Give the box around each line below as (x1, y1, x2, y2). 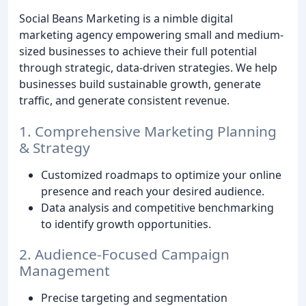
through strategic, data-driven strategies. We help (19, 59, 277, 75)
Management (19, 261, 110, 281)
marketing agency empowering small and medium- (19, 27, 283, 42)
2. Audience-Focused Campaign (19, 245, 229, 264)
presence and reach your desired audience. (41, 183, 264, 199)
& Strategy (19, 137, 90, 157)
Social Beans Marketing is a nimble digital (19, 10, 233, 26)
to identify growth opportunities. (41, 216, 211, 232)
